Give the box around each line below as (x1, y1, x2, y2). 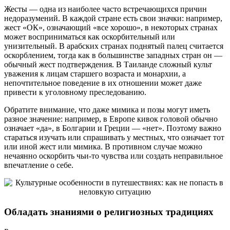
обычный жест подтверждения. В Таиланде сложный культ (4, 60, 212, 69)
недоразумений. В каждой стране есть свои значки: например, (4, 14, 222, 23)
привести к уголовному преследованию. (4, 88, 146, 97)
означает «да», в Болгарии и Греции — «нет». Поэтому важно (4, 124, 221, 133)
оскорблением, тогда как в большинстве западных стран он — (4, 51, 222, 60)
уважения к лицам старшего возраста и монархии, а (4, 69, 186, 79)
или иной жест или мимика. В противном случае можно (4, 142, 202, 151)
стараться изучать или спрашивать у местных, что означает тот (4, 133, 224, 142)
